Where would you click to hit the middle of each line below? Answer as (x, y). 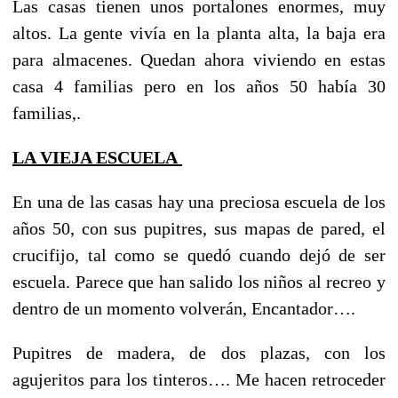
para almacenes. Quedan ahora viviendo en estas (199, 59)
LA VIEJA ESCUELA (95, 157)
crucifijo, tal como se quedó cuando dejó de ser (199, 255)
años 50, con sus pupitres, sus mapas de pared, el (199, 228)
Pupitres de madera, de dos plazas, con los (199, 352)
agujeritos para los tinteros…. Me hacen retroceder (199, 379)
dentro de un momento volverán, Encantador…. (184, 308)
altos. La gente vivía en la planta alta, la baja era (199, 32)
